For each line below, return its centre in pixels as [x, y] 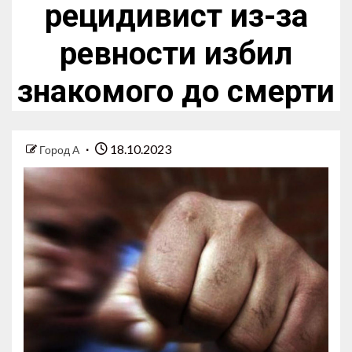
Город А [60, 150]
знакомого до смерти [176, 92]
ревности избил [176, 54]
